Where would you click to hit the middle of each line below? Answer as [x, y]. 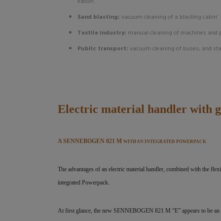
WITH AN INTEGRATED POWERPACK [165, 142]
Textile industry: [103, 33]
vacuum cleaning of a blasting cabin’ [170, 17]
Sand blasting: [99, 17]
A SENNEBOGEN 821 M [91, 141]
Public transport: [104, 49]
